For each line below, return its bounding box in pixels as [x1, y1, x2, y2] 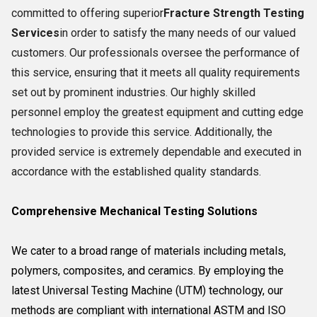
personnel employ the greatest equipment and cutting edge [11, 105, 304, 119]
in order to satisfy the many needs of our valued [59, 26, 296, 40]
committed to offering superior [11, 6, 163, 20]
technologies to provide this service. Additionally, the [11, 125, 272, 139]
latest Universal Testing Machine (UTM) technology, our [11, 284, 283, 297]
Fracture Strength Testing [163, 6, 304, 20]
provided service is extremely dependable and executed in [11, 145, 301, 158]
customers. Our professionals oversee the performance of [11, 46, 300, 59]
